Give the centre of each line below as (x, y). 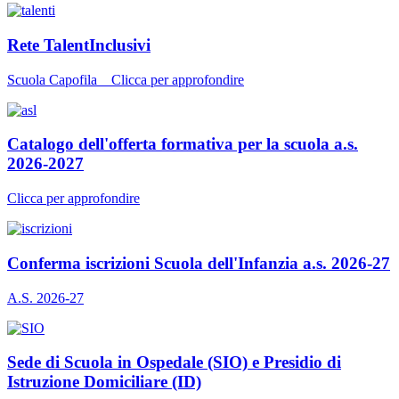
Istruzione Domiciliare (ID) (104, 382)
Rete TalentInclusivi (79, 45)
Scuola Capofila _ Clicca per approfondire (126, 79)
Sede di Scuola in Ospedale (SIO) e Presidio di (174, 362)
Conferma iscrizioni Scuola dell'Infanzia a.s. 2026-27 (199, 263)
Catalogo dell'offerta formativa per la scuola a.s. (183, 144)
